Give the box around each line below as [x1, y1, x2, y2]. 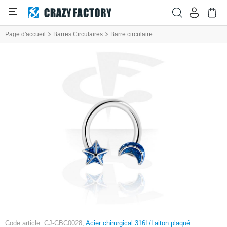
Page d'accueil [5, 31, 46, 38]
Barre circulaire [110, 31, 153, 38]
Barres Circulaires [53, 31, 103, 38]
